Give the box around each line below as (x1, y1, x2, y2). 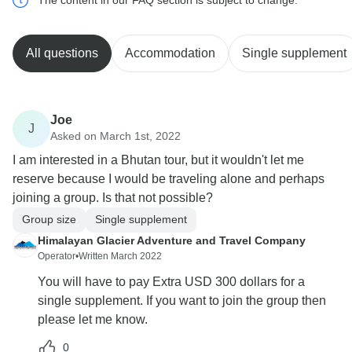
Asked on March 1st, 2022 (50, 130, 181, 143)
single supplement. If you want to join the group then (38, 293, 326, 307)
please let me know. (38, 312, 148, 326)
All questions (26, 46, 98, 60)
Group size (22, 213, 76, 226)
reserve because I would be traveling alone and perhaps (13, 171, 324, 185)
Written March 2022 (79, 250, 162, 262)
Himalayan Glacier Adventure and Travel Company (38, 233, 306, 247)
